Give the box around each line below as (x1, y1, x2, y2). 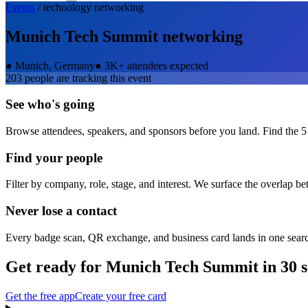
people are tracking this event (22, 71, 151, 84)
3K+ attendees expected (104, 59, 208, 71)
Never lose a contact (5, 203, 117, 219)
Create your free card (75, 289, 166, 302)
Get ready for (5, 257, 106, 276)
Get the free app (5, 289, 75, 302)
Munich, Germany (15, 59, 95, 71)
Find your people (5, 150, 102, 165)
